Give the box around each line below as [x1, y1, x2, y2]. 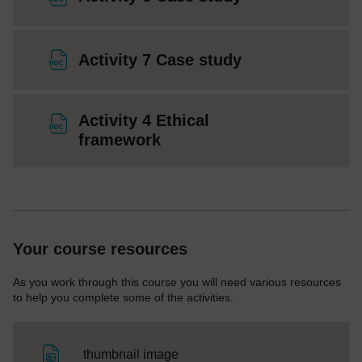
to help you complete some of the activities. [13, 290, 234, 304]
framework [78, 130, 161, 149]
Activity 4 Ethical [78, 111, 209, 129]
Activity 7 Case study [78, 50, 242, 69]
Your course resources [13, 239, 187, 258]
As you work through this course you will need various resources [13, 275, 341, 288]
